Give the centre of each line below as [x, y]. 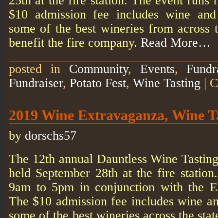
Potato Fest [98, 83]
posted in [39, 69]
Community [98, 69]
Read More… [176, 42]
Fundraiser [36, 83]
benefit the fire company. [75, 42]
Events [157, 69]
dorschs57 [51, 135]
